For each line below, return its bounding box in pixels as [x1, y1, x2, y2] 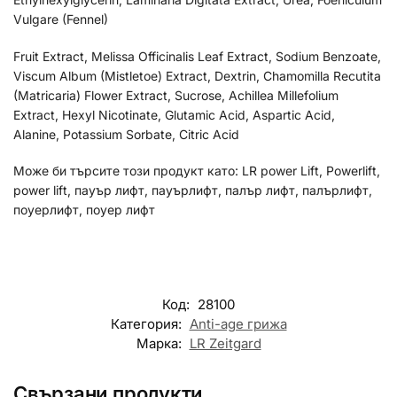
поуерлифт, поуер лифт [13, 202, 155, 218]
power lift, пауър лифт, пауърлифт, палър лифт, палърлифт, [13, 183, 372, 198]
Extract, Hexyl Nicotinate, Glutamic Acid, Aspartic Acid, [13, 106, 335, 122]
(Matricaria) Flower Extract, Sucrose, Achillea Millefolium [13, 87, 339, 103]
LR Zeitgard [189, 334, 261, 352]
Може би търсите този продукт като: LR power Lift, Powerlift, [13, 163, 380, 179]
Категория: [110, 315, 185, 332]
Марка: [136, 334, 185, 352]
